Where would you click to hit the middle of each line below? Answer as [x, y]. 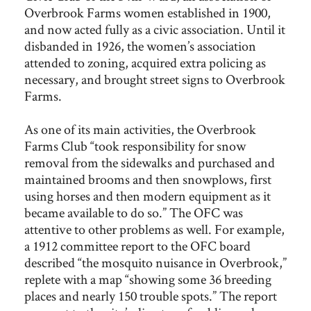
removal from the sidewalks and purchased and [150, 162]
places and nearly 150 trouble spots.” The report [151, 296]
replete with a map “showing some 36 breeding [148, 279]
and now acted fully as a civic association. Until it [155, 29]
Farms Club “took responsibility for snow [135, 146]
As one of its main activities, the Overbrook [140, 129]
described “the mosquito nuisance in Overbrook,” [155, 262]
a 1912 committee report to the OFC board [137, 246]
